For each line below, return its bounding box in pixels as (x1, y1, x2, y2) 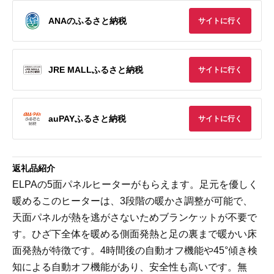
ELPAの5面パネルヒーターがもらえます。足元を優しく (12, 179, 258, 190)
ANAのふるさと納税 (48, 15, 127, 26)
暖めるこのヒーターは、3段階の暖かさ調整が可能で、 (12, 196, 253, 206)
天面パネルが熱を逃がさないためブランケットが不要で (12, 212, 257, 223)
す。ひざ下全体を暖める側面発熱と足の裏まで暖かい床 (12, 229, 257, 239)
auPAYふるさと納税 (48, 113, 126, 124)
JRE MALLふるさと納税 (48, 64, 143, 75)
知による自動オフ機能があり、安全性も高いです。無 (12, 262, 247, 272)
